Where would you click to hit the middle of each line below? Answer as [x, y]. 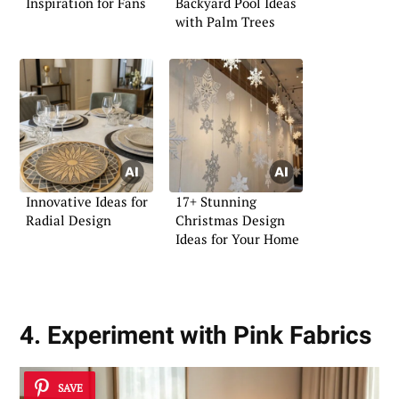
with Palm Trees [225, 22]
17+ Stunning [216, 201]
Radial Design [69, 220]
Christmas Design [230, 220]
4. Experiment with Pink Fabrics [195, 335]
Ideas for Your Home [237, 239]
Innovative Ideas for [87, 201]
